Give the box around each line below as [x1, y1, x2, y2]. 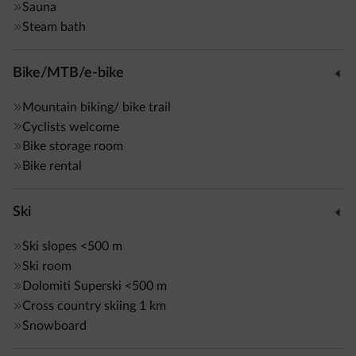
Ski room [22, 260, 72, 273]
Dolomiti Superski [22, 280, 122, 293]
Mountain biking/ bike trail [22, 100, 171, 114]
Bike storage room [22, 140, 123, 153]
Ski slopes [22, 240, 77, 253]
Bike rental [22, 160, 82, 173]
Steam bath [22, 20, 86, 33]
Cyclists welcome [22, 120, 119, 133]
